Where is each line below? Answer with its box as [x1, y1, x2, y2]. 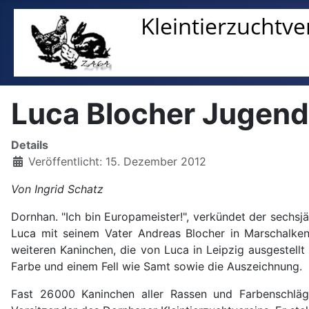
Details [11, 138, 48, 152]
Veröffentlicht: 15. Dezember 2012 [28, 154, 206, 168]
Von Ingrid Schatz [11, 182, 103, 196]
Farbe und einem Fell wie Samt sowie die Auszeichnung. [11, 259, 302, 273]
